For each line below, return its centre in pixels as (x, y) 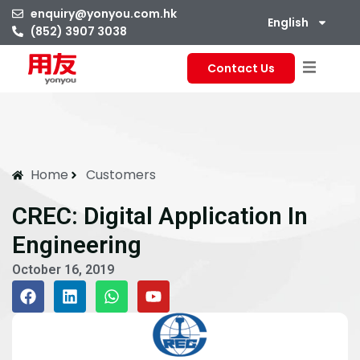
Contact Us (241, 68)
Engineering (77, 245)
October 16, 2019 (63, 270)
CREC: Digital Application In (160, 216)
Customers (121, 175)
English (288, 22)
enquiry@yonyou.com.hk (103, 14)
